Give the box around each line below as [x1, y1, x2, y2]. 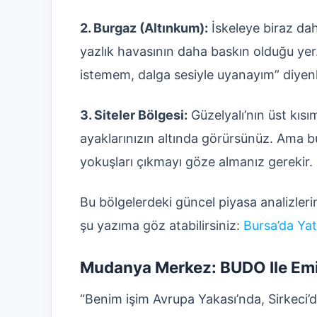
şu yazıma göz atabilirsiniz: [80, 217, 243, 233]
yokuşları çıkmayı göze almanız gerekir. [80, 154, 313, 169]
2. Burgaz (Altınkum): [80, 20, 208, 35]
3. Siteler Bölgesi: [80, 107, 188, 122]
